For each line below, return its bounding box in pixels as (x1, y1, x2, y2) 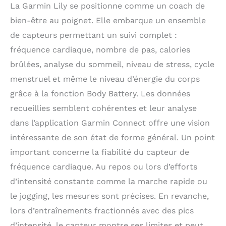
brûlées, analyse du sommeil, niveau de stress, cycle (10, 60, 214, 70)
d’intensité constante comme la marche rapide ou (10, 177, 207, 187)
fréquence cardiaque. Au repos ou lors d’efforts (10, 162, 197, 172)
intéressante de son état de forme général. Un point (10, 133, 215, 143)
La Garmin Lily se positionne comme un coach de (10, 1, 205, 11)
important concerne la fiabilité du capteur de (10, 147, 189, 157)
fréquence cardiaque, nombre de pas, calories (10, 45, 190, 55)
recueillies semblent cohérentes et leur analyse (10, 103, 197, 114)
